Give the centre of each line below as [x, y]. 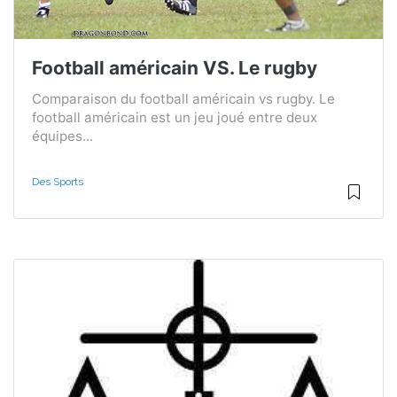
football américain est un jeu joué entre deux [175, 117]
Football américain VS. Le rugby [175, 67]
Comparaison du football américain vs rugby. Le [183, 98]
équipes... [62, 136]
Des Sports [58, 181]
